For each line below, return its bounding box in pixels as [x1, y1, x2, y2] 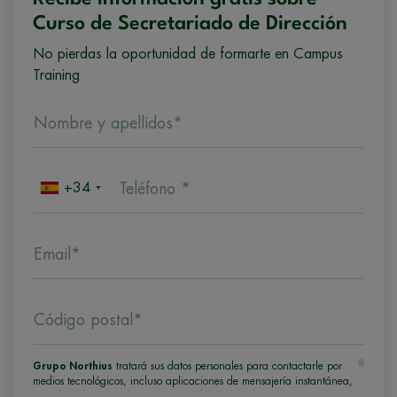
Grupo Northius [33, 361, 113, 372]
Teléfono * [119, 181, 191, 198]
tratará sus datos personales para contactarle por [113, 361, 342, 372]
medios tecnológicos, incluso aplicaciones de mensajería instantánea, [33, 376, 353, 387]
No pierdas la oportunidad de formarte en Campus [33, 47, 343, 62]
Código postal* [34, 312, 143, 329]
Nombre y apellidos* [34, 115, 183, 132]
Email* [34, 246, 81, 263]
